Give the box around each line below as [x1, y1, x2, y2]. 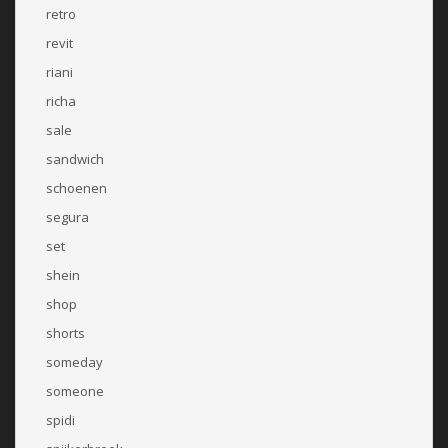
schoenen [46, 178, 107, 197]
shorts [46, 323, 85, 342]
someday [46, 352, 103, 371]
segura [46, 207, 89, 226]
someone [46, 381, 104, 400]
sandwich [46, 149, 104, 168]
